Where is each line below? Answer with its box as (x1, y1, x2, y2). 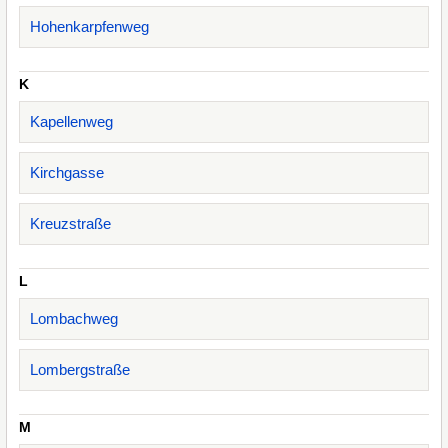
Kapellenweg (30, 113, 113, 130)
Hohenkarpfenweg (30, 18, 149, 35)
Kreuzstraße (30, 215, 111, 232)
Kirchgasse (30, 164, 104, 181)
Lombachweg (30, 310, 118, 327)
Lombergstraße (30, 361, 130, 378)
